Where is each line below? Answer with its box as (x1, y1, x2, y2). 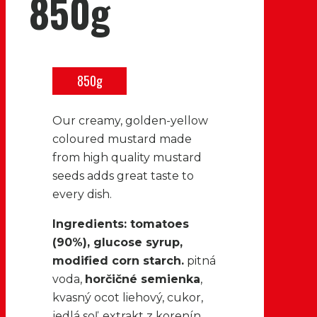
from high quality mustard (52, 150, 202, 164)
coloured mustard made (52, 132, 192, 146)
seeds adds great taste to (52, 168, 194, 183)
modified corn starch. (52, 253, 184, 267)
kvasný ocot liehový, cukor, (52, 290, 203, 304)
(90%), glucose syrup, (52, 235, 183, 249)
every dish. (52, 187, 112, 201)
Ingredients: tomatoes (52, 217, 189, 231)
